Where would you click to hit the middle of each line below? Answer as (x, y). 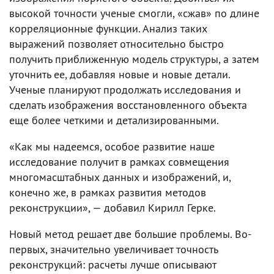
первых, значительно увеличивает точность (113, 249)
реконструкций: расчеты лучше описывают (113, 264)
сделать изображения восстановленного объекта (128, 105)
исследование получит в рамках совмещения (119, 161)
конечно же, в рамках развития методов (108, 192)
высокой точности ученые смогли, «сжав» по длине (134, 13)
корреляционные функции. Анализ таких (108, 28)
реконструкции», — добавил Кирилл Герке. (113, 207)
